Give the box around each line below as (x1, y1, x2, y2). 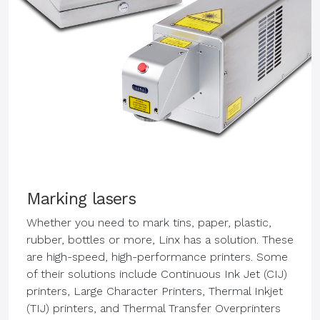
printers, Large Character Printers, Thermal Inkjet (26, 284, 283, 298)
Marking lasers (26, 188, 136, 209)
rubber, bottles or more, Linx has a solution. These (26, 232, 294, 246)
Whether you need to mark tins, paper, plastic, (26, 215, 271, 229)
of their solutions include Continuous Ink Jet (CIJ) (26, 266, 287, 281)
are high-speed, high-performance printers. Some (26, 249, 288, 264)
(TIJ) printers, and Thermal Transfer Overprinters (26, 301, 281, 315)
